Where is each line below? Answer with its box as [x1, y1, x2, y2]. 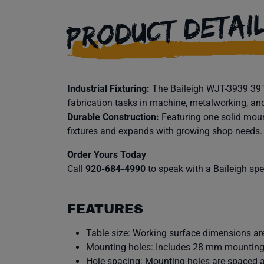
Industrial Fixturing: [67, 83, 150, 94]
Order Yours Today [67, 149, 146, 160]
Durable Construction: [67, 111, 159, 123]
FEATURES [67, 202, 143, 216]
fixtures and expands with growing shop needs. [67, 126, 262, 137]
